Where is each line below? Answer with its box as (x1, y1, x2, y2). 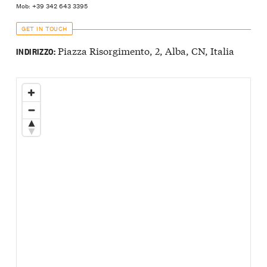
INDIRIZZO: (16, 44, 55, 57)
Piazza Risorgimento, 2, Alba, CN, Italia (55, 43, 234, 57)
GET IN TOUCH (21, 23, 67, 34)
